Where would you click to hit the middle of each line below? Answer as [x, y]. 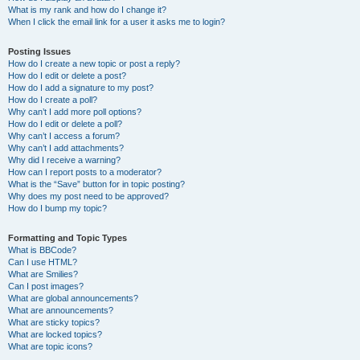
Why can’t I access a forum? [64, 136]
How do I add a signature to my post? [81, 88]
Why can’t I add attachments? [66, 148]
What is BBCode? [42, 250]
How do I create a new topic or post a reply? [94, 63]
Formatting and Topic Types [67, 238]
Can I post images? [46, 286]
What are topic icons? [50, 346]
